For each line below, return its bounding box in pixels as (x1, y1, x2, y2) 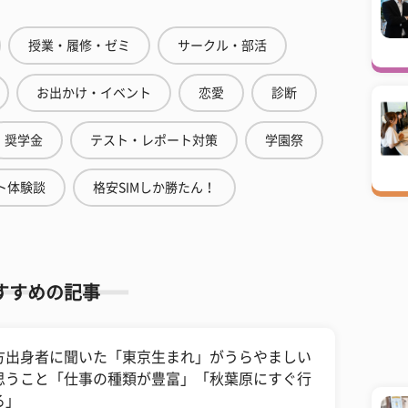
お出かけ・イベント (36, 87, 151, 99)
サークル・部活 (178, 39, 267, 52)
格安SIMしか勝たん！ (92, 181, 216, 194)
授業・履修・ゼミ (28, 39, 130, 52)
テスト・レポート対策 (90, 134, 218, 147)
